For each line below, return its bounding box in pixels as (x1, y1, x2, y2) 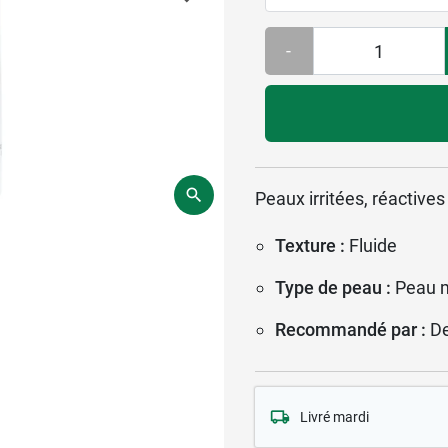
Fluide (349, 234, 397, 256)
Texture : (275, 234, 345, 256)
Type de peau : (275, 276, 391, 298)
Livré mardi (300, 408, 369, 425)
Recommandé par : (275, 318, 426, 340)
